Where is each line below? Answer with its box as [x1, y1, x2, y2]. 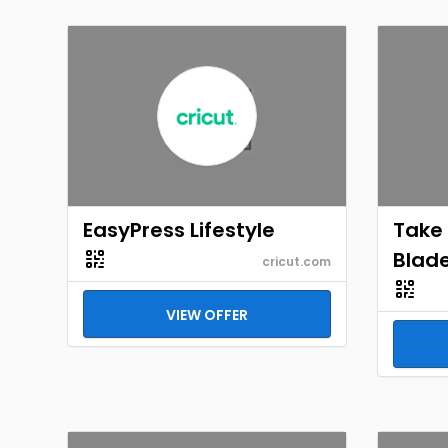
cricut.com [262, 253, 331, 270]
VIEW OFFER [166, 305, 248, 325]
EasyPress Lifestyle [83, 216, 275, 244]
